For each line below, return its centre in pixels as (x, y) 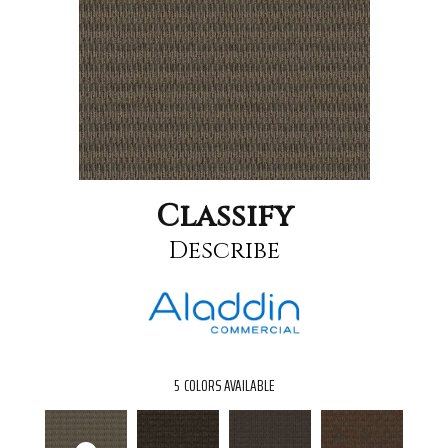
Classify (224, 216)
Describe (224, 250)
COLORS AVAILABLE (229, 386)
